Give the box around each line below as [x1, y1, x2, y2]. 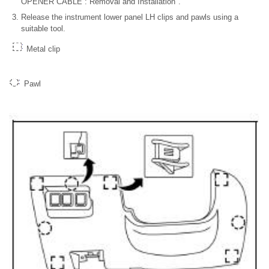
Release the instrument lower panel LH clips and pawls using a [21, 13, 238, 22]
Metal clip [24, 44, 60, 54]
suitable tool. [21, 24, 65, 34]
